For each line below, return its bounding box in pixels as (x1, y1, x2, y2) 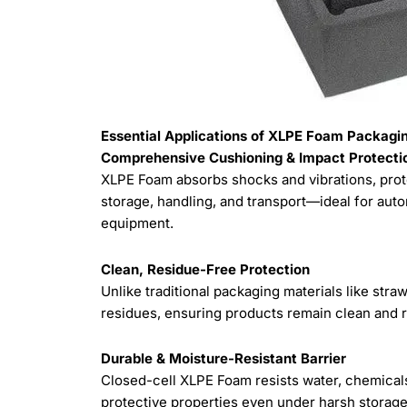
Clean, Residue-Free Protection (101, 260, 311, 278)
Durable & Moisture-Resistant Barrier (101, 349, 347, 367)
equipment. (101, 214, 174, 233)
